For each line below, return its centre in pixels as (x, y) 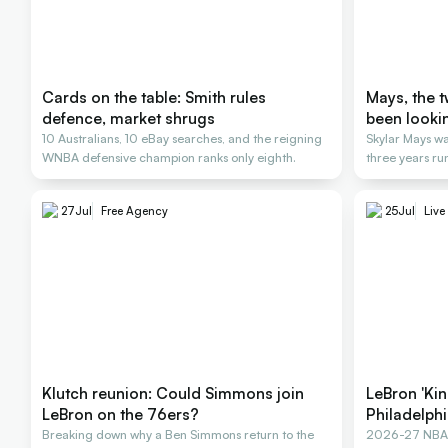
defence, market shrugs (129, 118)
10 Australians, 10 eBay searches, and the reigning (182, 139)
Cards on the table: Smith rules (154, 97)
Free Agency (135, 211)
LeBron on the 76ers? (121, 414)
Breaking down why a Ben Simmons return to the (178, 435)
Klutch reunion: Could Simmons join (173, 393)
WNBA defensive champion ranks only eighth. (169, 158)
